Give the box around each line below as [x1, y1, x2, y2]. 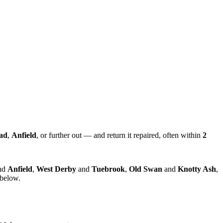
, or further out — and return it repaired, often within [36, 130, 203, 139]
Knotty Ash [178, 164, 216, 173]
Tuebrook [92, 164, 125, 173]
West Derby [36, 164, 76, 173]
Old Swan [129, 164, 162, 173]
